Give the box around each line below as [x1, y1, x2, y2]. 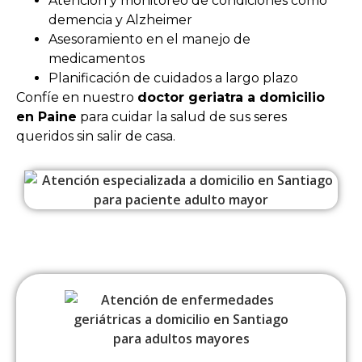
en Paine [16, 108, 77, 124]
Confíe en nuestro [16, 89, 137, 105]
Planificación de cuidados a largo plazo [48, 69, 298, 86]
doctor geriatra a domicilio [137, 89, 325, 105]
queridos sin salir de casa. [16, 128, 175, 144]
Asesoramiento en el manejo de [48, 31, 250, 47]
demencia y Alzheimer [48, 11, 192, 27]
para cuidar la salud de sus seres [77, 108, 287, 124]
